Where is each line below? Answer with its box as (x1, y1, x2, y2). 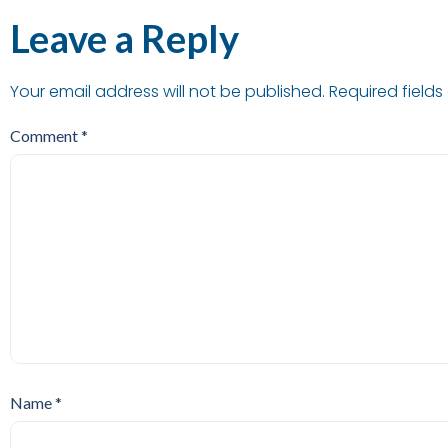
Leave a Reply (10, 14, 239, 61)
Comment (10, 125, 81, 145)
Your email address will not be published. (10, 79, 325, 103)
